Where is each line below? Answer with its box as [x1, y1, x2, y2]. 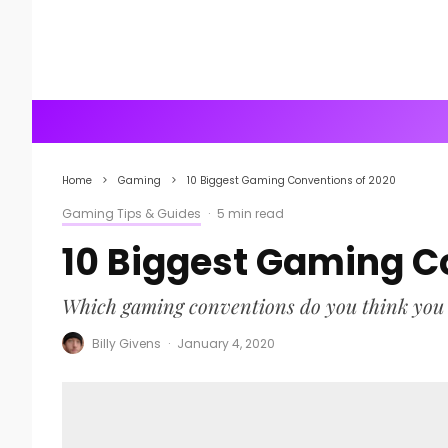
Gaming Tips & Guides [62, 205, 201, 222]
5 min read [217, 205, 284, 222]
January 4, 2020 [177, 334, 275, 352]
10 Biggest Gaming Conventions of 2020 [187, 173, 396, 188]
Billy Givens [92, 334, 161, 352]
